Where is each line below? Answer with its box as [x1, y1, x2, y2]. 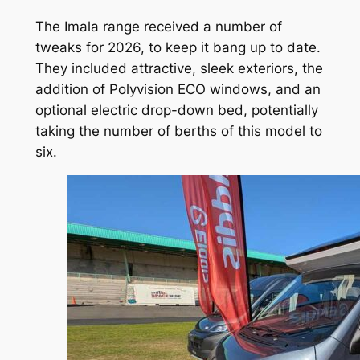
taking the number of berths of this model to [35, 122, 322, 139]
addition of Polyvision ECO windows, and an [35, 80, 321, 97]
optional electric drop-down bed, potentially [35, 101, 318, 118]
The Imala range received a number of [35, 18, 282, 35]
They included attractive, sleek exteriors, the [35, 59, 323, 76]
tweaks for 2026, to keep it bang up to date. [35, 39, 321, 55]
